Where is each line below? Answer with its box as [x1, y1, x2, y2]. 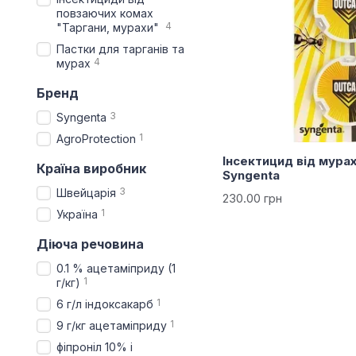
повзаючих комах [56, 6, 153, 20]
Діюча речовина [37, 236, 144, 252]
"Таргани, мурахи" [56, 21, 162, 34]
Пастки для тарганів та [56, 42, 184, 56]
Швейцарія [56, 186, 116, 199]
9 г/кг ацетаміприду [56, 319, 167, 332]
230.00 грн [222, 191, 282, 207]
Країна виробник [37, 161, 146, 176]
